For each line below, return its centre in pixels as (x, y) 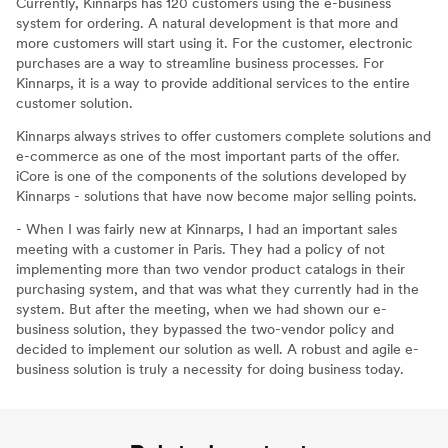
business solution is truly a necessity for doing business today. (210, 368)
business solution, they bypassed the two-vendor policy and (205, 328)
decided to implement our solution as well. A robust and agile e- (217, 348)
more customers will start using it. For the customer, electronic (214, 42)
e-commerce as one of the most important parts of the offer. (208, 155)
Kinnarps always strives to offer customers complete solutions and (223, 135)
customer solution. (74, 102)
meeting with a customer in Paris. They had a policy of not (200, 248)
